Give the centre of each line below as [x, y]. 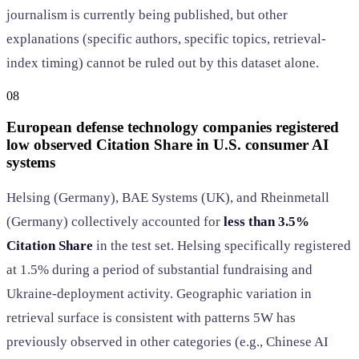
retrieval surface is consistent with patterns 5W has [151, 318]
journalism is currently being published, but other [147, 14]
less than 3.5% [266, 222]
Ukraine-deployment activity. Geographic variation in [159, 294]
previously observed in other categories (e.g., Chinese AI [167, 342]
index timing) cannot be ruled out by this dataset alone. [163, 63]
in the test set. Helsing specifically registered [222, 246]
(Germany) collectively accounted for [115, 222]
